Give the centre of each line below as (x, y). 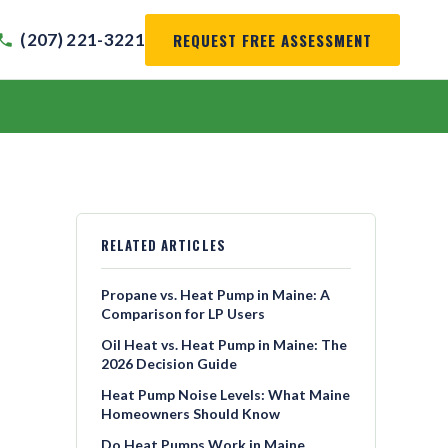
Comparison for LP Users (183, 313)
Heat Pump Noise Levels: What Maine (225, 394)
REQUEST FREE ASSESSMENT (272, 39)
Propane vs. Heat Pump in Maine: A (215, 294)
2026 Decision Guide (169, 363)
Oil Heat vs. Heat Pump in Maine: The (224, 344)
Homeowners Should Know (190, 413)
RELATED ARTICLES (163, 245)
